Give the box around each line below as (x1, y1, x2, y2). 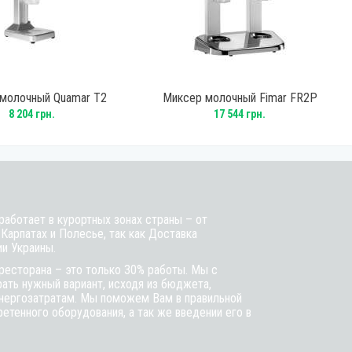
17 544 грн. (214, 108, 266, 120)
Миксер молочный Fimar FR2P (162, 90, 317, 105)
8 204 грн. (9, 108, 56, 120)
